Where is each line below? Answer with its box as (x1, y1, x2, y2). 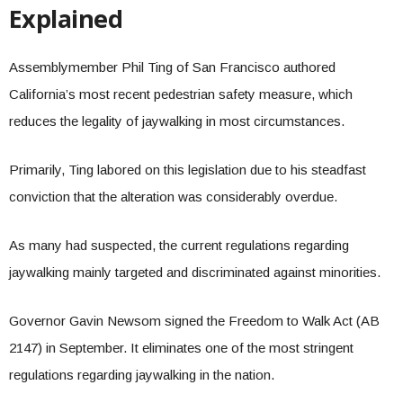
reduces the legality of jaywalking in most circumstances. (9, 113, 348, 129)
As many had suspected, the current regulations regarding (9, 237, 349, 253)
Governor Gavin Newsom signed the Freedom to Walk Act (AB (9, 313, 380, 328)
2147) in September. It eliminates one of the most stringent (9, 340, 354, 355)
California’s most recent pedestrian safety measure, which (9, 86, 353, 102)
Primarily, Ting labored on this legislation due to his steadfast (9, 162, 366, 177)
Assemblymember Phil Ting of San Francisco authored (9, 59, 336, 75)
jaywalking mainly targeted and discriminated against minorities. (9, 264, 384, 280)
